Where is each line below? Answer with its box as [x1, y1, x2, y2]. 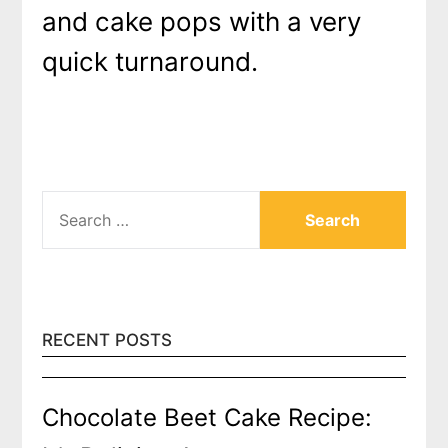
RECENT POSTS [42, 329, 173, 350]
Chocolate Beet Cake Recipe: [42, 402, 373, 432]
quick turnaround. [42, 45, 259, 77]
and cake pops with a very [42, 5, 362, 37]
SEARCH [41, 191, 103, 211]
